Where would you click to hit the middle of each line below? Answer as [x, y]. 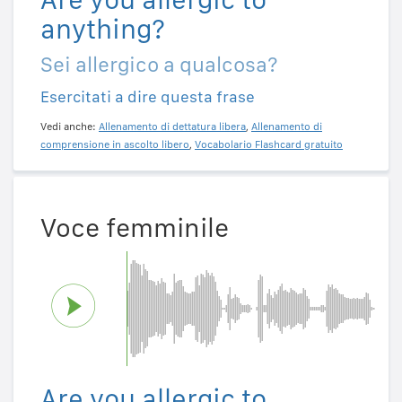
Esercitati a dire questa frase [148, 97]
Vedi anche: [70, 127]
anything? [103, 29]
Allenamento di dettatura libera [172, 127]
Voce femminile [135, 227]
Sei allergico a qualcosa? [159, 65]
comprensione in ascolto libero [115, 145]
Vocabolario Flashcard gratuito [269, 145]
